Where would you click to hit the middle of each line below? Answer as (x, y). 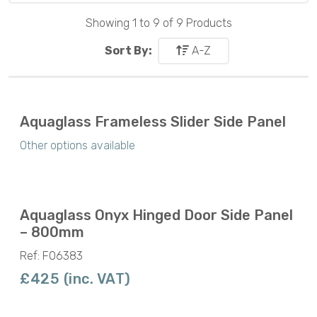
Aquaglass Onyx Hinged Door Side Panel (156, 215)
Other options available (77, 145)
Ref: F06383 (51, 255)
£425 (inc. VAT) (75, 278)
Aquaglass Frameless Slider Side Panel (153, 121)
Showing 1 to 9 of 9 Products (158, 23)
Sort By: (128, 50)
